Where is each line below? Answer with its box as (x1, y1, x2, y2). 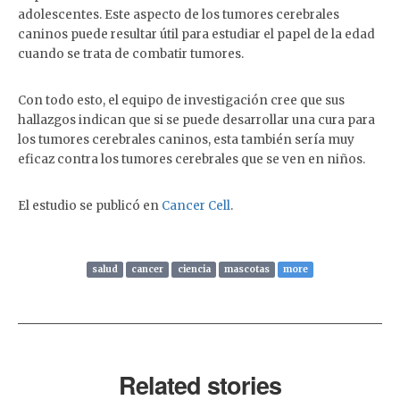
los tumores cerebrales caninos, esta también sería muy (18, 132, 354, 148)
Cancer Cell (162, 198, 230, 214)
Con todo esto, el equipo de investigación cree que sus (18, 93, 345, 109)
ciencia (177, 263, 211, 276)
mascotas (223, 263, 270, 276)
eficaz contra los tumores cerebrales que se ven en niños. (18, 152, 365, 168)
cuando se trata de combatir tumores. (18, 46, 244, 62)
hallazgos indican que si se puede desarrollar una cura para (18, 112, 375, 129)
